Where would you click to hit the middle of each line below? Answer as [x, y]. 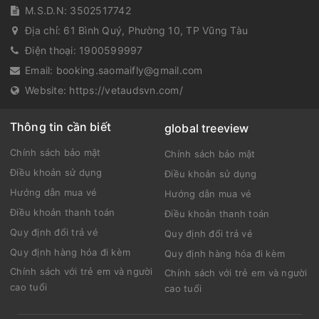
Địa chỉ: [45, 31]
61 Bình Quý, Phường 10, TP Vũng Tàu [156, 31]
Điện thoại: [52, 51]
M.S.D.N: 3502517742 [78, 11]
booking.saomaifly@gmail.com [129, 70]
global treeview [207, 129]
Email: [41, 70]
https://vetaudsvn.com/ [126, 90]
